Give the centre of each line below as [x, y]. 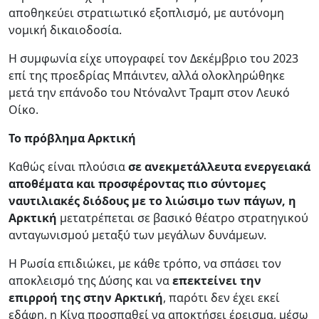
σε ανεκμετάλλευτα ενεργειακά [219, 166]
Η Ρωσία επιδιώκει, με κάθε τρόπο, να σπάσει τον [145, 263]
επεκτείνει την [217, 280]
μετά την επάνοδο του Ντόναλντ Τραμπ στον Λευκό [149, 92]
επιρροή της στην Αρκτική [86, 297]
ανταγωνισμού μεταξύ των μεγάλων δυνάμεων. [137, 235]
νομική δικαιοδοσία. [65, 30]
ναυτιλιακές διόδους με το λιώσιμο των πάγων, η [152, 200]
